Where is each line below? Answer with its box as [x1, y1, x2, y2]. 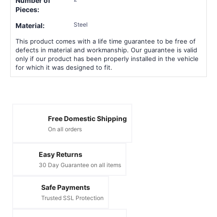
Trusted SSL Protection [41, 194, 104, 202]
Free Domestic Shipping [48, 114, 127, 123]
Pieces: [15, 5, 39, 14]
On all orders [48, 125, 82, 133]
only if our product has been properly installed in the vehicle [15, 55, 199, 63]
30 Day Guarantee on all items [39, 161, 121, 169]
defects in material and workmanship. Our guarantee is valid [15, 46, 197, 54]
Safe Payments [41, 183, 90, 192]
